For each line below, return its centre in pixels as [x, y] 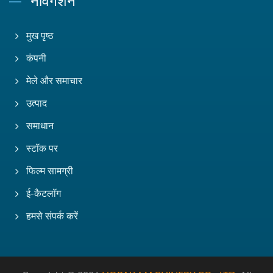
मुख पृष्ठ [40, 36]
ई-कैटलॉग [44, 193]
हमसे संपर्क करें [52, 216]
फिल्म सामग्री [50, 171]
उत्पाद [37, 103]
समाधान [40, 126]
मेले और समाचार [54, 81]
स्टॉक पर [42, 148]
